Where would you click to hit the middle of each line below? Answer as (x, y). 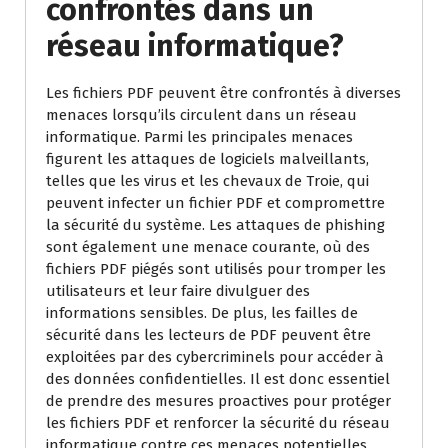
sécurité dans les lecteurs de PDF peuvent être (208, 335)
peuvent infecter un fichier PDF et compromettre (215, 203)
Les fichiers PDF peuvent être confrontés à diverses (223, 93)
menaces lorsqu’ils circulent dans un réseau (201, 115)
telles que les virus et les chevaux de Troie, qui (207, 181)
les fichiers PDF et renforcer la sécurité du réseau (218, 423)
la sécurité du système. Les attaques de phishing (215, 225)
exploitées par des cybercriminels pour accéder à (215, 357)
